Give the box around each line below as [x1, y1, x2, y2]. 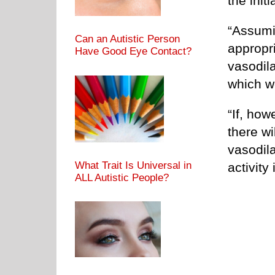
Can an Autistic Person [75, 33, 180, 45]
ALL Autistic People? [75, 171, 169, 184]
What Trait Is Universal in [75, 159, 192, 171]
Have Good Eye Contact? [75, 45, 192, 58]
